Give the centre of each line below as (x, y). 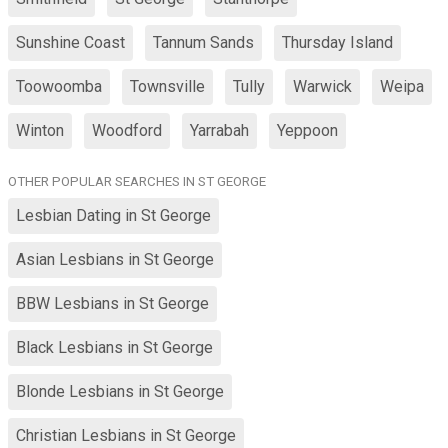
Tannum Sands (203, 42)
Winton (40, 130)
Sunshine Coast (70, 42)
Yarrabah (219, 130)
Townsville (167, 86)
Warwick (322, 86)
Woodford (127, 130)
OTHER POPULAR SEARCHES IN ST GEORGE (137, 181)
